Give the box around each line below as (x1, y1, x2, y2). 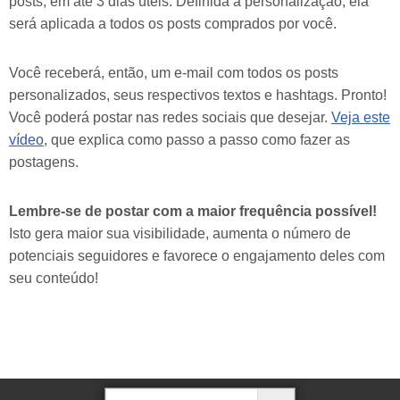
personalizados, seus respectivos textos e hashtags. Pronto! (9, 87, 387, 104)
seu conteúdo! (9, 271, 98, 287)
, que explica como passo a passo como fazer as (44, 132, 350, 148)
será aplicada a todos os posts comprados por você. (9, 16, 337, 32)
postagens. (9, 154, 79, 171)
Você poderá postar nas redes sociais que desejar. (9, 110, 331, 126)
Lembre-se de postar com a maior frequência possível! (9, 204, 377, 220)
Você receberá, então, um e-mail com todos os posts (9, 65, 338, 81)
